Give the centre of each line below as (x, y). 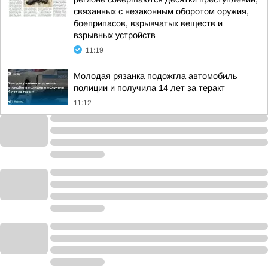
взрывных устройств (115, 35)
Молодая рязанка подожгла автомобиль (156, 76)
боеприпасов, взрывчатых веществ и (148, 23)
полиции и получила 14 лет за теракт (149, 88)
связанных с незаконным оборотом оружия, (161, 11)
